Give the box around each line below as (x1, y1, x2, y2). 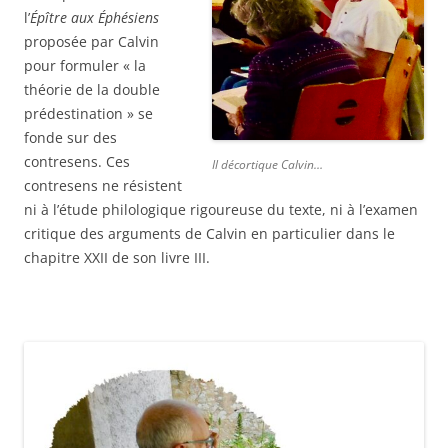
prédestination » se (24, 104, 153, 123)
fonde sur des (24, 128, 117, 147)
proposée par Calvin (24, 32, 159, 51)
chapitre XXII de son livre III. (24, 248, 210, 267)
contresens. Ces (24, 152, 130, 171)
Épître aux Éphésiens (30, 8, 159, 27)
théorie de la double (24, 80, 160, 99)
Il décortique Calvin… (212, 156, 323, 173)
